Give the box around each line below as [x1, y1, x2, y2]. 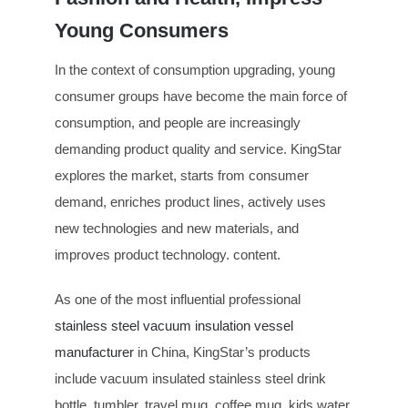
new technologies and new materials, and [55, 219, 299, 236]
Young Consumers [55, 19, 229, 43]
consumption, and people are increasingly [55, 114, 301, 130]
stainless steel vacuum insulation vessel [55, 317, 293, 333]
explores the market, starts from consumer [55, 167, 309, 183]
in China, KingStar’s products [134, 343, 311, 360]
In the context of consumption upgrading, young [55, 61, 335, 77]
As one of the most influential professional [55, 291, 301, 307]
